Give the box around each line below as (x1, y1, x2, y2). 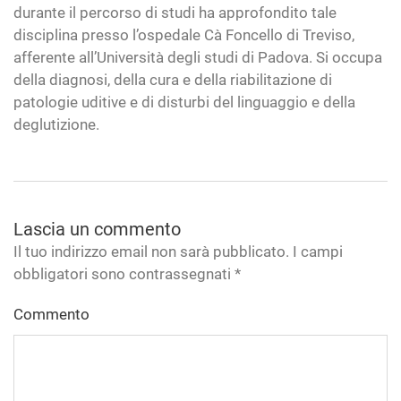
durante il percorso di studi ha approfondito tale (13, 3, 337, 21)
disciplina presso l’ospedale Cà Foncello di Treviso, (13, 25, 354, 44)
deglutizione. (13, 115, 99, 133)
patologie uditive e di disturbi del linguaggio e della (13, 92, 355, 111)
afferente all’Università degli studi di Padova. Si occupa (13, 47, 382, 66)
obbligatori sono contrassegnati (13, 264, 235, 283)
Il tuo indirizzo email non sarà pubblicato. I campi (13, 242, 343, 260)
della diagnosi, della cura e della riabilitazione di (13, 70, 332, 89)
